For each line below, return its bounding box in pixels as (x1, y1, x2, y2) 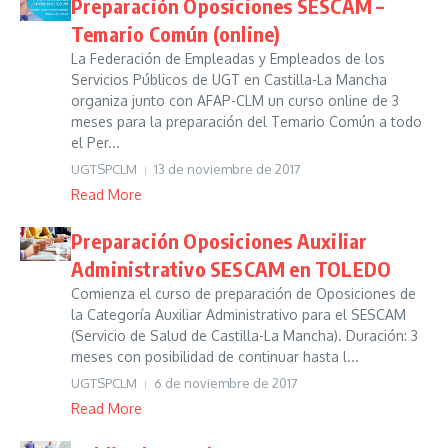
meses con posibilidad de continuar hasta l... (71, 348, 359, 365)
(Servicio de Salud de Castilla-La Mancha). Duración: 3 (71, 327, 418, 344)
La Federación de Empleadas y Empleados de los (71, 50, 385, 67)
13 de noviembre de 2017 (154, 161, 301, 177)
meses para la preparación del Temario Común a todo (71, 113, 422, 130)
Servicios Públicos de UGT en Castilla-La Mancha (71, 71, 387, 88)
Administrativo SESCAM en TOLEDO (71, 256, 392, 281)
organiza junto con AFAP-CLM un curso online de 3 (71, 92, 399, 109)
